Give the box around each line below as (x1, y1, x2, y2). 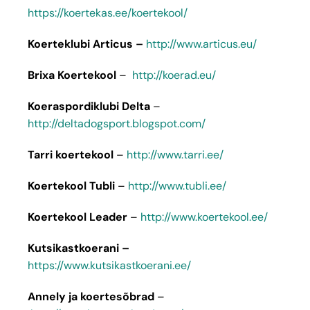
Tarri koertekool (28, 147, 113, 162)
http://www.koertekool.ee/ (140, 209, 268, 224)
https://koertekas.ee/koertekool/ (28, 5, 188, 20)
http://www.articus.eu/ (146, 36, 257, 51)
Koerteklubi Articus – (28, 36, 146, 51)
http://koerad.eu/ (132, 67, 216, 82)
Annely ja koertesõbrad (28, 289, 154, 304)
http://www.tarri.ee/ (127, 147, 224, 162)
